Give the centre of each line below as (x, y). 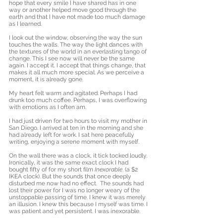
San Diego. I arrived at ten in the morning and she (77, 128)
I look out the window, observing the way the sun (76, 38)
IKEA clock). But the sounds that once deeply (71, 176)
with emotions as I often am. (48, 107)
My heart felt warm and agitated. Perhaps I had (74, 93)
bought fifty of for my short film (52, 169)
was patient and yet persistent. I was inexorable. (75, 211)
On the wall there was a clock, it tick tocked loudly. (79, 156)
